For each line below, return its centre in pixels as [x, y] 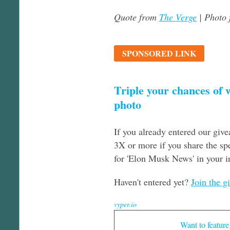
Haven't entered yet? [152, 181]
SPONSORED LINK [159, 53]
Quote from [137, 17]
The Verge [178, 17]
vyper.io [125, 204]
